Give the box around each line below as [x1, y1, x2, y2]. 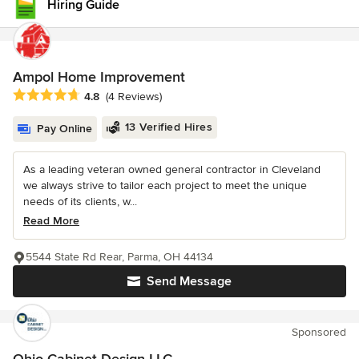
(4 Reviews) [106, 90, 162, 104]
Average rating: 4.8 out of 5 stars [12, 87, 194, 104]
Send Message [147, 273, 232, 290]
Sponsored [292, 325, 346, 340]
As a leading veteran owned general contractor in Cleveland [23, 163, 321, 177]
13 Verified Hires [124, 120, 212, 135]
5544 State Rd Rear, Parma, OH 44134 [26, 250, 213, 264]
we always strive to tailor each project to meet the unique [23, 179, 307, 193]
